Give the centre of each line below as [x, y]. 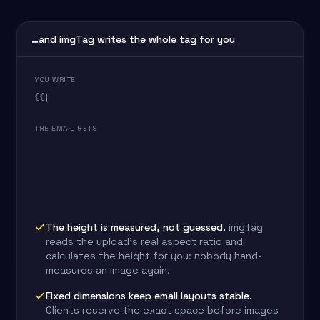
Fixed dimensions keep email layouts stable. [149, 296]
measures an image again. [108, 270]
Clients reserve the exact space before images [162, 310]
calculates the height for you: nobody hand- [154, 256]
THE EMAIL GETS [65, 128]
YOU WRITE [55, 80]
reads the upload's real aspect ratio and [144, 241]
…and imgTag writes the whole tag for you [133, 39]
